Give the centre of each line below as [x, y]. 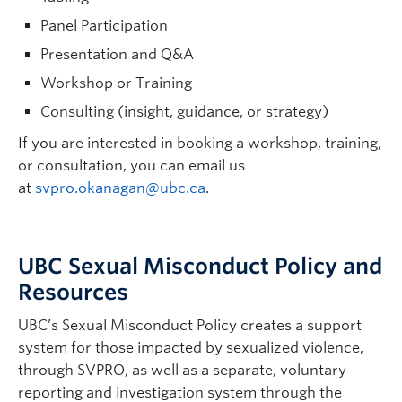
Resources [73, 292]
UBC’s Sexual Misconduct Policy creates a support [190, 325]
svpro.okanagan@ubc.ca [120, 188]
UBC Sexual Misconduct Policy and [200, 266]
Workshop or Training [116, 83]
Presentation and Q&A [117, 54]
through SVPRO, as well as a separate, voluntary [182, 370]
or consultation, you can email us [131, 166]
